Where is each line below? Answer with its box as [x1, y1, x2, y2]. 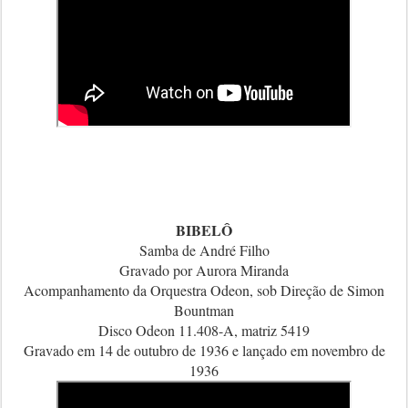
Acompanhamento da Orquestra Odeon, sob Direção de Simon [24, 280, 384, 300]
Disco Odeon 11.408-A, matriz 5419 [98, 321, 310, 340]
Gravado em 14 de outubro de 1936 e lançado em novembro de [23, 341, 385, 360]
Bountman [174, 301, 234, 320]
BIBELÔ [176, 219, 232, 240]
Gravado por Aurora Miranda [119, 260, 289, 280]
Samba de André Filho [138, 240, 270, 260]
